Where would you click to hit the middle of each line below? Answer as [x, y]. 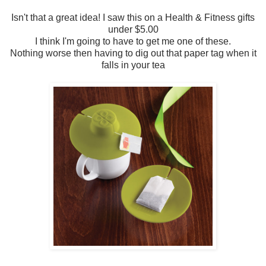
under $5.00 [133, 30]
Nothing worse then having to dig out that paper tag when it [133, 53]
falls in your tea [133, 65]
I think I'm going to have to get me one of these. [133, 42]
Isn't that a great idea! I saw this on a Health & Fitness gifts [133, 18]
